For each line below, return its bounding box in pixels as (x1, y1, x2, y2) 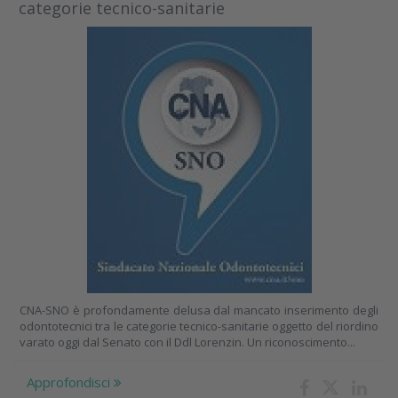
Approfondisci (27, 373, 114, 392)
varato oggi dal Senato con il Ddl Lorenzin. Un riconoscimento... (20, 334, 355, 351)
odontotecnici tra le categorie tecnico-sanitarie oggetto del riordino (20, 318, 378, 335)
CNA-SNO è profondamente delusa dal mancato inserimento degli (20, 302, 378, 319)
